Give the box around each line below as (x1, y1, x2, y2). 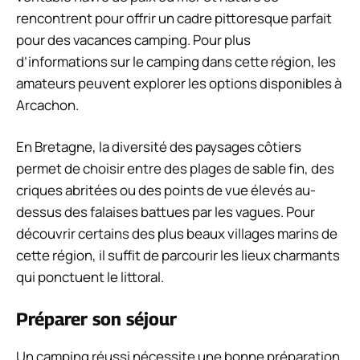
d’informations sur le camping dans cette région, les (16, 51, 336, 71)
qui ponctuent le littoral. (16, 268, 164, 287)
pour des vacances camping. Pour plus (16, 30, 251, 49)
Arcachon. (16, 95, 79, 114)
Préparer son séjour (16, 308, 177, 329)
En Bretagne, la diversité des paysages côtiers (16, 137, 301, 157)
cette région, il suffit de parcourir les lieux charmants (16, 246, 340, 265)
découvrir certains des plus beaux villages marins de (16, 224, 337, 243)
